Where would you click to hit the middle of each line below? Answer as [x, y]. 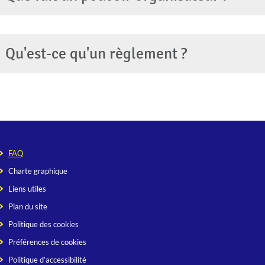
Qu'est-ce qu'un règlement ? [96, 54]
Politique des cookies [43, 224]
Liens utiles [27, 189]
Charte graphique [38, 171]
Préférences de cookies [47, 242]
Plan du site [28, 206]
